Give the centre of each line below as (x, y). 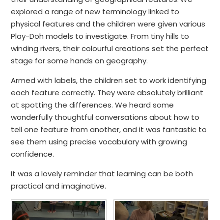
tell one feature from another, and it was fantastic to (109, 129)
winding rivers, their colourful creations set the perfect (110, 48)
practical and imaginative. (59, 186)
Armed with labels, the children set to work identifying (109, 80)
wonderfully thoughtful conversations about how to (105, 117)
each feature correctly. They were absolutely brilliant (107, 92)
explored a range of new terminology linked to (95, 11)
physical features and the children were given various (108, 24)
